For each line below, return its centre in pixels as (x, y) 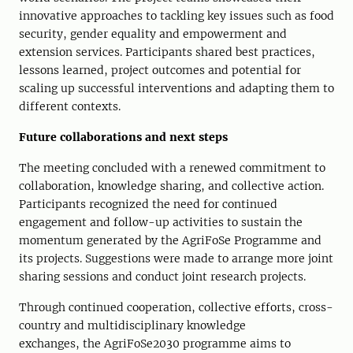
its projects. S (55, 259)
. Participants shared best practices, (217, 52)
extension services (69, 52)
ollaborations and (117, 137)
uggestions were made (154, 259)
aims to (269, 344)
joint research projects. (244, 277)
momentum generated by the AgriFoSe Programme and (170, 241)
